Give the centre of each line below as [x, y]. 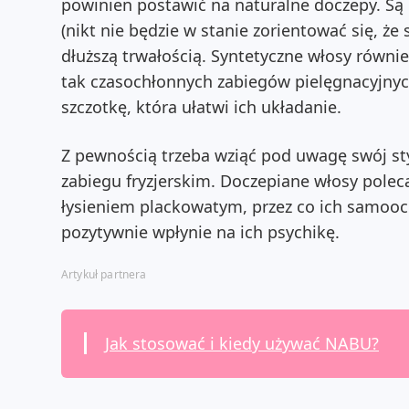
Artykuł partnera [104, 274]
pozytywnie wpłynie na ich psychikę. [200, 232]
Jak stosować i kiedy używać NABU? [242, 343]
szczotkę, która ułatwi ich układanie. [201, 107]
